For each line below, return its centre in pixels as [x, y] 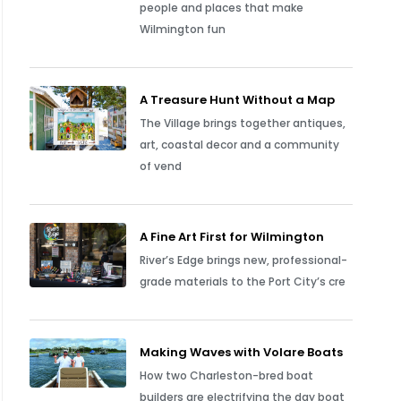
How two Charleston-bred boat [227, 375]
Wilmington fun [183, 29]
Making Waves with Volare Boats [242, 352]
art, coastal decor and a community [240, 145]
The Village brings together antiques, [243, 123]
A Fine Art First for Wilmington [232, 237]
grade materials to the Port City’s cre [243, 282]
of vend [161, 166]
